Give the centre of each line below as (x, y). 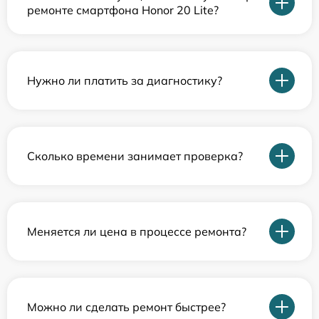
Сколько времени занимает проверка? (135, 156)
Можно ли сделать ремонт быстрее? (126, 307)
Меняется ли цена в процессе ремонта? (137, 231)
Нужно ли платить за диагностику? (125, 80)
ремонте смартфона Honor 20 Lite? (123, 10)
